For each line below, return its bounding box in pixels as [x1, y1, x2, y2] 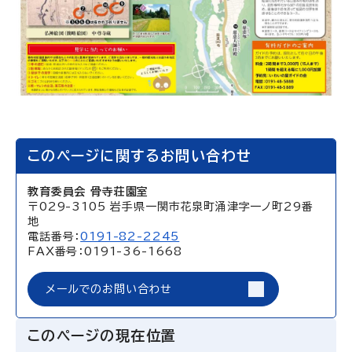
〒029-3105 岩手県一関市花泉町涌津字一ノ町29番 [27, 200, 313, 212]
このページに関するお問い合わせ [27, 148, 252, 163]
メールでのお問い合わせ [46, 283, 173, 295]
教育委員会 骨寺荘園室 [27, 185, 149, 197]
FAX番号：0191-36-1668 [27, 245, 183, 257]
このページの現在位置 [27, 328, 177, 343]
